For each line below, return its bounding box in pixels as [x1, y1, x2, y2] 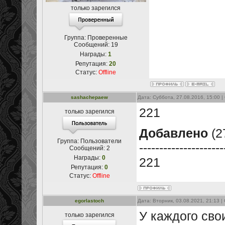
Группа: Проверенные [64, 34, 128, 41]
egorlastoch [75, 198, 104, 203]
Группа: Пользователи [57, 138, 122, 145]
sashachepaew [71, 94, 108, 100]
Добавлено [139, 126, 208, 140]
